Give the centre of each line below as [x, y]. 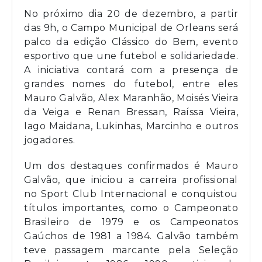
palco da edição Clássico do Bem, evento [131, 42]
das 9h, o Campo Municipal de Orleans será [131, 28]
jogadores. [49, 140]
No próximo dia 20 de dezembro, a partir [131, 14]
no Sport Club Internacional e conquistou [131, 194]
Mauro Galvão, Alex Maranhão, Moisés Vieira [131, 98]
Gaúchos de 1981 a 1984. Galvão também [131, 236]
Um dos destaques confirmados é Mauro [131, 166]
